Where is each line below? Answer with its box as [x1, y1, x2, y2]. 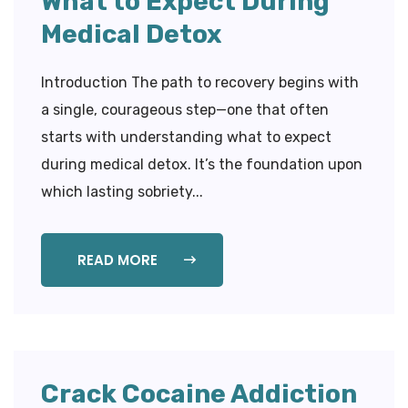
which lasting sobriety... [41, 182, 203, 200]
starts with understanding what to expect [41, 127, 331, 146]
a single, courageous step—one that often [41, 100, 329, 118]
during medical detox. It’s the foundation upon [41, 155, 362, 173]
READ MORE [77, 250, 161, 270]
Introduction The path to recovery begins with [41, 73, 359, 91]
